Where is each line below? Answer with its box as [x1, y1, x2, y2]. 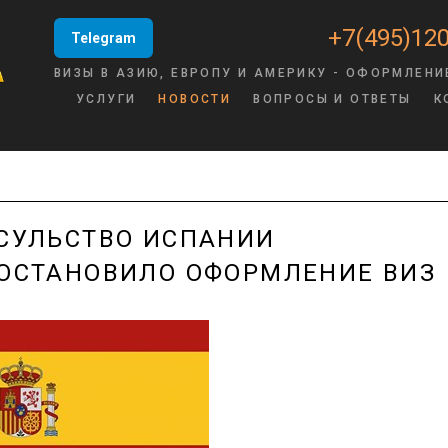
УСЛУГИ [76, 92, 137, 106]
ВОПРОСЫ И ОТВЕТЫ [253, 92, 412, 106]
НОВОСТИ [158, 92, 232, 106]
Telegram [71, 30, 136, 46]
